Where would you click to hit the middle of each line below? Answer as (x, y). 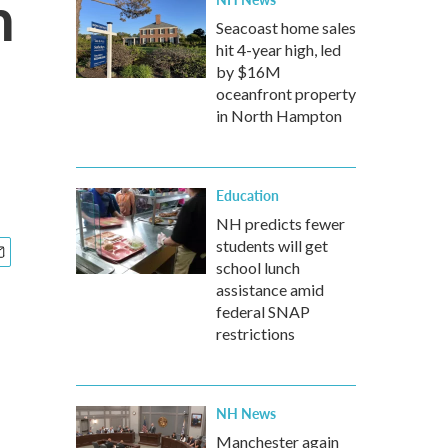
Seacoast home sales (286, 27)
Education (247, 195)
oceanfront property (286, 93)
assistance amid (270, 289)
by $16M (248, 71)
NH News (246, 413)
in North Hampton (279, 115)
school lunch (258, 267)
